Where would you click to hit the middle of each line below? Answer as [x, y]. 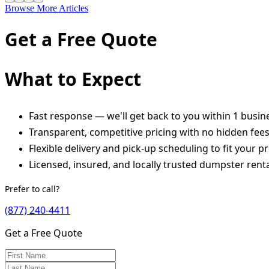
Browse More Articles [47, 8]
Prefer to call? [32, 189]
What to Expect [73, 79]
